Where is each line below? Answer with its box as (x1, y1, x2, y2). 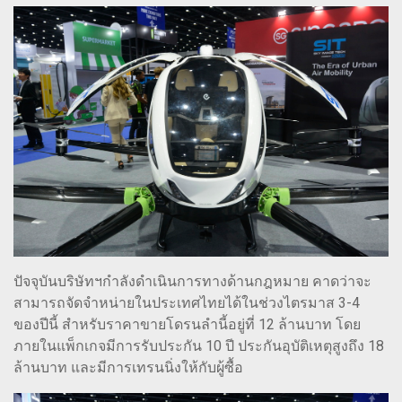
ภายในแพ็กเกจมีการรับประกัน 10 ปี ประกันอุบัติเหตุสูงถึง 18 (13, 337, 384, 355)
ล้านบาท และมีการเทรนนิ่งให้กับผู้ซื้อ (13, 359, 243, 377)
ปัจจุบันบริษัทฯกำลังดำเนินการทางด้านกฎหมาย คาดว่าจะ (13, 273, 371, 291)
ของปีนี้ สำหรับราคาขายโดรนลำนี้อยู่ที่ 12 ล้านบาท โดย (13, 316, 361, 334)
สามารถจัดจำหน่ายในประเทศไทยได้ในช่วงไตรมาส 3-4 (13, 294, 360, 312)
